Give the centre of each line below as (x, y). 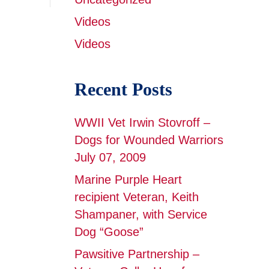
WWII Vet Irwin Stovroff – (142, 122)
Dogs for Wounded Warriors (149, 140)
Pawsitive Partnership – (137, 254)
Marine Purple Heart (128, 180)
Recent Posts (123, 89)
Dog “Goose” (109, 232)
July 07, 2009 (110, 157)
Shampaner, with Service (141, 214)
